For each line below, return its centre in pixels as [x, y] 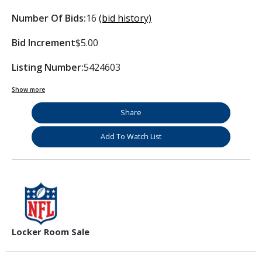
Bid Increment [44, 42]
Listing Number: [48, 67]
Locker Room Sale [51, 232]
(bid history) [125, 18]
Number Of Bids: [49, 18]
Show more [28, 89]
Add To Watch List [131, 136]
